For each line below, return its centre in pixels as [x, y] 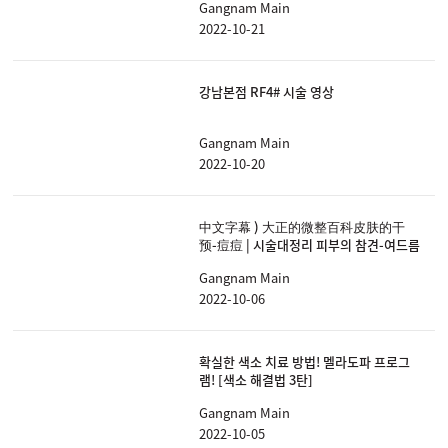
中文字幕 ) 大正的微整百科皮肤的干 [302, 227]
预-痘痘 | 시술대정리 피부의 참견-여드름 [309, 245]
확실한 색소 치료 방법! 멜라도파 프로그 [304, 362]
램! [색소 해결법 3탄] [256, 380]
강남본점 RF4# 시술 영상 [266, 92]
